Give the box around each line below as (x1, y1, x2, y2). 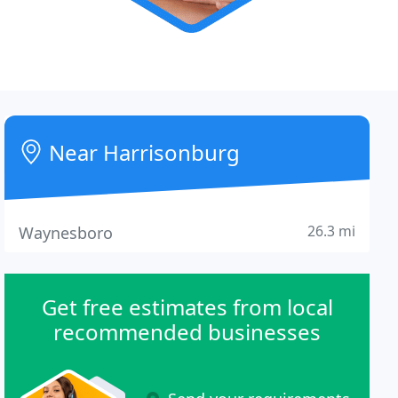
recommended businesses (53, 317, 322, 346)
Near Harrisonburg (44, 138, 241, 167)
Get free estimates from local (41, 292, 333, 322)
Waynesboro (19, 222, 114, 243)
